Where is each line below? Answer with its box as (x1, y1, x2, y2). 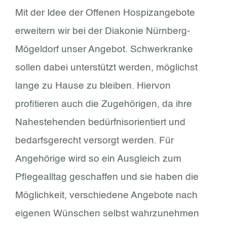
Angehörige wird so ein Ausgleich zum (15, 154, 181, 164)
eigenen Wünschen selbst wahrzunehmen (15, 209, 199, 218)
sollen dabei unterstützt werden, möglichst (15, 63, 198, 72)
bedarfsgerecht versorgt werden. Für (15, 136, 174, 145)
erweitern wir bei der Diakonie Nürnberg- (15, 26, 190, 36)
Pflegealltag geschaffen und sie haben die (15, 172, 199, 182)
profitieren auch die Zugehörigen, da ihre (15, 99, 192, 109)
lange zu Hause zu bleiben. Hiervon (15, 81, 171, 91)
